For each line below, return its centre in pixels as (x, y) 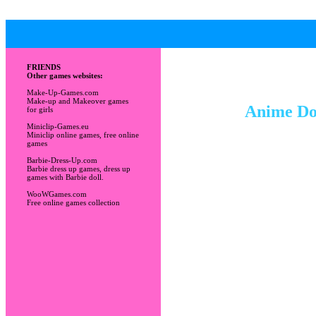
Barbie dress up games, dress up (79, 169)
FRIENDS (44, 67)
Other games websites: (65, 75)
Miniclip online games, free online (83, 135)
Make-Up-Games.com (63, 92)
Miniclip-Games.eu (58, 126)
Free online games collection (73, 202)
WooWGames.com (57, 194)
